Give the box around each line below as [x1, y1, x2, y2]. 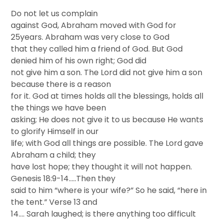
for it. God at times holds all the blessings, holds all [11, 90, 204, 102]
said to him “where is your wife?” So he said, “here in [11, 185, 207, 196]
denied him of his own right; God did [11, 55, 147, 66]
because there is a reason [11, 79, 111, 90]
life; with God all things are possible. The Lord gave [11, 137, 204, 149]
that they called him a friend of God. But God [11, 43, 183, 55]
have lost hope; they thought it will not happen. [11, 161, 192, 172]
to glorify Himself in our [11, 126, 99, 137]
